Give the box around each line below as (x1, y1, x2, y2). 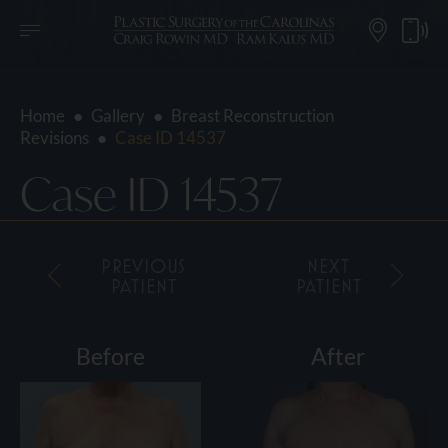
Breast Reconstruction (171, 105, 334, 127)
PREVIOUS (100, 253, 187, 277)
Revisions (20, 127, 89, 149)
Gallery (91, 105, 145, 127)
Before (76, 342, 145, 370)
